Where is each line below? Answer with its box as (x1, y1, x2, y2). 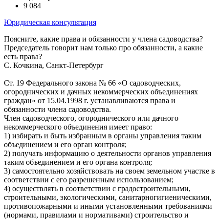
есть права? (4, 52, 42, 61)
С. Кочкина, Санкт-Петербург (4, 61, 104, 70)
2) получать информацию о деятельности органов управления (4, 149, 211, 158)
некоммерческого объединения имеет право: (4, 123, 152, 131)
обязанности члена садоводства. (4, 105, 111, 114)
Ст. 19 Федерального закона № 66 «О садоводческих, (4, 79, 181, 88)
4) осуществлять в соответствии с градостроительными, (4, 184, 191, 193)
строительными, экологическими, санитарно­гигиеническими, (4, 193, 212, 202)
